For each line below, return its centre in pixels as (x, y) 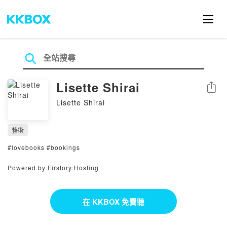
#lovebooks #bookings (44, 147)
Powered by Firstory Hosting (53, 167)
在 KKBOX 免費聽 (113, 201)
